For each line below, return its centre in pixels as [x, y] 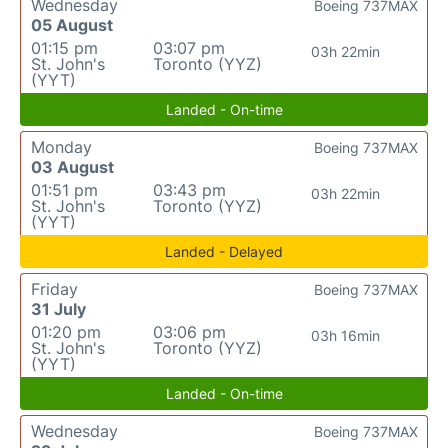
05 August [72, 25]
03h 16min [346, 335]
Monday [61, 147]
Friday [54, 289]
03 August [72, 167]
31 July [58, 309]
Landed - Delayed [224, 251]
